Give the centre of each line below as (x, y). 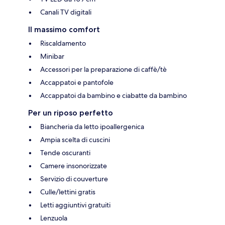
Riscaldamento (63, 43)
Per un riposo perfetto (71, 113)
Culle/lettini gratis (68, 192)
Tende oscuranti (65, 152)
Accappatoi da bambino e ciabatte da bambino (114, 95)
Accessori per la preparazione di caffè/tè (103, 69)
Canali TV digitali (66, 12)
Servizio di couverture (74, 179)
